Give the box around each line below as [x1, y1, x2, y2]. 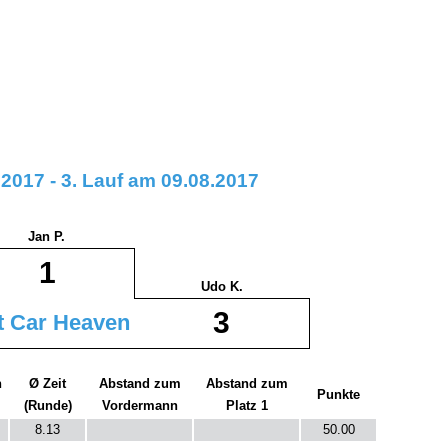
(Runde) [23, 398, 72, 414]
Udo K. [201, 279, 243, 295]
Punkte [317, 387, 360, 403]
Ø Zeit [29, 376, 66, 392]
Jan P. [28, 229, 65, 245]
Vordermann [101, 398, 178, 414]
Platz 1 [225, 398, 268, 414]
